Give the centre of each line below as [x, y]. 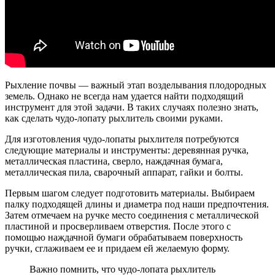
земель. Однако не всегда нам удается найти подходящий [124, 96]
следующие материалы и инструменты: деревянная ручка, [127, 150]
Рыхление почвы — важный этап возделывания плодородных [136, 85]
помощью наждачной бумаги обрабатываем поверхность [124, 237]
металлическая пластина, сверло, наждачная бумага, [114, 161]
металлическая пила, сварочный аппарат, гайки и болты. [124, 172]
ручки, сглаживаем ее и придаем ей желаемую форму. [117, 248]
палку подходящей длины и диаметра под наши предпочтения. [137, 204]
